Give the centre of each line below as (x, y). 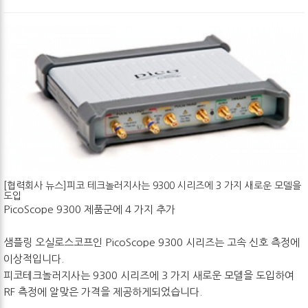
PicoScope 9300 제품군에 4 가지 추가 (89, 209)
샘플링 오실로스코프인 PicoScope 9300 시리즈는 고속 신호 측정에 (152, 242)
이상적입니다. (34, 258)
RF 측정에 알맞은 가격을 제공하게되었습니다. (103, 291)
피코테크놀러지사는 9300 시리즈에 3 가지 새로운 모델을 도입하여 (149, 275)
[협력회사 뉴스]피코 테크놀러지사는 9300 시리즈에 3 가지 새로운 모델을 (152, 185)
